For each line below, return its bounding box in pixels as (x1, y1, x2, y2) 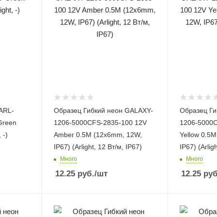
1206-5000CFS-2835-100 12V (53, 119, 147, 126)
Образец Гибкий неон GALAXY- (53, 107, 153, 114)
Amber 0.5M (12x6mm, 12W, (53, 131, 142, 139)
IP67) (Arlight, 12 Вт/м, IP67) (53, 143, 142, 151)
